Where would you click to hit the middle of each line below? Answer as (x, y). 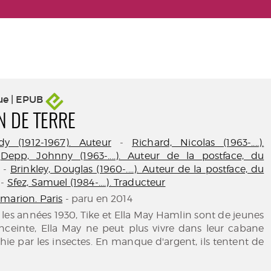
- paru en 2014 (97, 199)
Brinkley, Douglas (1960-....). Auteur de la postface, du (137, 169)
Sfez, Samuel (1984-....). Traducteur (86, 182)
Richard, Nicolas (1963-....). (198, 142)
